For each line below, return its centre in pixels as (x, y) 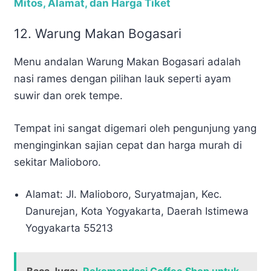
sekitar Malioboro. (57, 162)
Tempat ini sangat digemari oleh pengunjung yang (135, 128)
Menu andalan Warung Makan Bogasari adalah (127, 62)
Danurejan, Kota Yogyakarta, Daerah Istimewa (137, 211)
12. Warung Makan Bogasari (98, 34)
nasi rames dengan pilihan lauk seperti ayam (122, 79)
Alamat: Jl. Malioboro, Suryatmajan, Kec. (124, 194)
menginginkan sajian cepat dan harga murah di (128, 145)
